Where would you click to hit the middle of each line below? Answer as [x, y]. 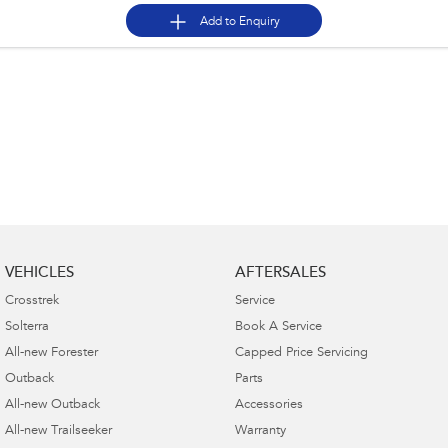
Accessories [268, 405]
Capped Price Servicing [301, 353]
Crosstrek [32, 301]
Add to [219, 21]
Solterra [27, 327]
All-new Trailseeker [58, 431]
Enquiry [259, 21]
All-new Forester [51, 353]
